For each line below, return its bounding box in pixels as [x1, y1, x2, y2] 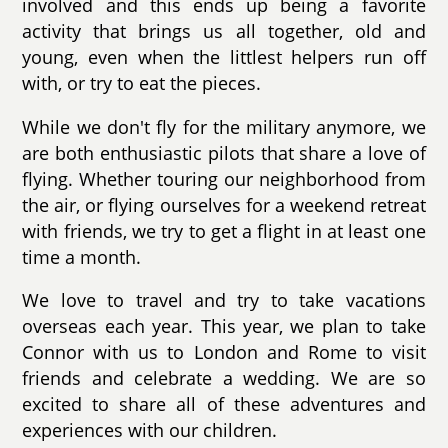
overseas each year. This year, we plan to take [22, 314, 426, 339]
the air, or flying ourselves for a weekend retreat [22, 192, 426, 217]
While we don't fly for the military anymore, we [22, 114, 426, 139]
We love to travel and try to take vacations [22, 288, 426, 313]
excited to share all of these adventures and [22, 392, 426, 417]
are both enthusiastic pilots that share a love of [22, 140, 426, 165]
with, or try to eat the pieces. [22, 70, 262, 95]
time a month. [22, 244, 142, 269]
